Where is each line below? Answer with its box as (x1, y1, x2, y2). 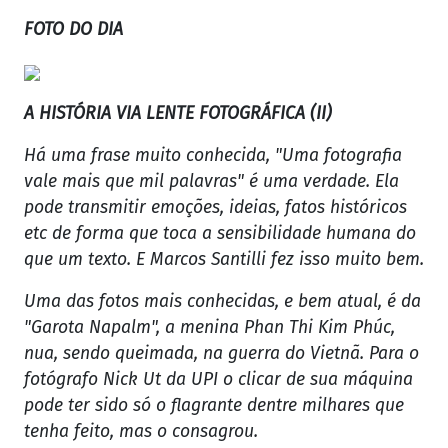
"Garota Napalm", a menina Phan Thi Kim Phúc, (24, 317, 395, 339)
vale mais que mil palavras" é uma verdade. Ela (24, 171, 399, 193)
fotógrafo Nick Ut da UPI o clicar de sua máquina (24, 369, 413, 391)
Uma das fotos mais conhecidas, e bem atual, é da (24, 291, 421, 313)
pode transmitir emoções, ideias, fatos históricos (24, 197, 407, 219)
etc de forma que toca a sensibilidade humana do (24, 223, 416, 245)
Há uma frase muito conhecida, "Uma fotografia (24, 145, 402, 167)
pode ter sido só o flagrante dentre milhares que (24, 395, 404, 417)
